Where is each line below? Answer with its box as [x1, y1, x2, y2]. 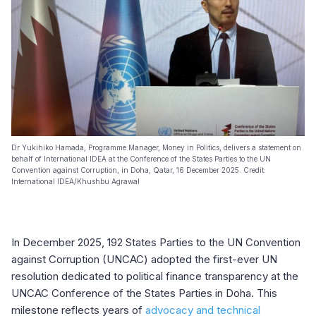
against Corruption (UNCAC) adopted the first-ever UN [11, 253, 277, 266]
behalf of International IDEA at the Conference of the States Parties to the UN [11, 154, 271, 163]
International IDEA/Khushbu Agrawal [11, 177, 140, 186]
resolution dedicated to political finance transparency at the [11, 269, 298, 283]
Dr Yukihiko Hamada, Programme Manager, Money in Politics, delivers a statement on [11, 143, 301, 152]
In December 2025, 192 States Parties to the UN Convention [11, 236, 300, 249]
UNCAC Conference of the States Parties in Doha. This [11, 286, 277, 300]
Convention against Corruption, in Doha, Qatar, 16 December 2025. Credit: [11, 166, 266, 174]
